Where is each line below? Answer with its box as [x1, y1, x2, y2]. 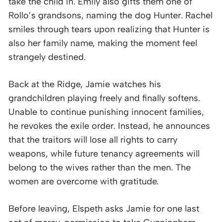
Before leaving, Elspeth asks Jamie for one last [8, 203, 199, 214]
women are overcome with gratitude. [8, 175, 159, 187]
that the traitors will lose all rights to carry [8, 134, 177, 145]
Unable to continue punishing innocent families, [8, 106, 204, 117]
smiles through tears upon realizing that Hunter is [8, 23, 210, 35]
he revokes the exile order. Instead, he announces [8, 120, 210, 131]
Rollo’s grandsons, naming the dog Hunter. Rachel [8, 9, 213, 21]
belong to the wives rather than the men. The [8, 162, 191, 173]
